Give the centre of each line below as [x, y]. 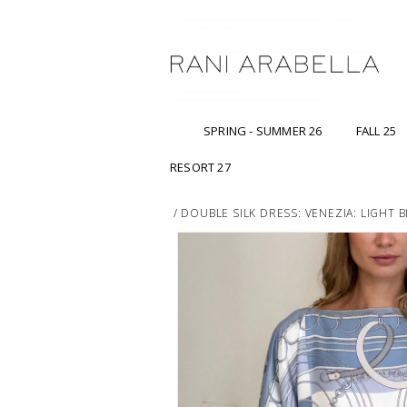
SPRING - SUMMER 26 [263, 131]
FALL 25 [376, 131]
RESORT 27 [200, 168]
